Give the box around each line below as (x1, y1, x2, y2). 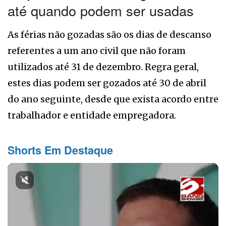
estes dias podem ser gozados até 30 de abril (8, 77, 206, 89)
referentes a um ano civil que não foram (8, 45, 186, 57)
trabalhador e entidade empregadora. (8, 109, 176, 122)
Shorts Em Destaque (8, 142, 113, 158)
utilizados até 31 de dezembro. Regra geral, (8, 61, 199, 73)
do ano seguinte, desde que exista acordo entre (8, 93, 218, 105)
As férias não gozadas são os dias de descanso (8, 29, 211, 41)
